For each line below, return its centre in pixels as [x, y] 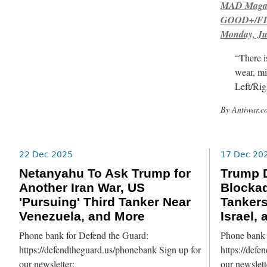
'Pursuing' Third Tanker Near [105, 202]
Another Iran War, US [82, 188]
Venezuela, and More [82, 217]
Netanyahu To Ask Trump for [105, 174]
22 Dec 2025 [46, 154]
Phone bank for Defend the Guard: [84, 235]
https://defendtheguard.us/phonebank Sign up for [110, 249]
